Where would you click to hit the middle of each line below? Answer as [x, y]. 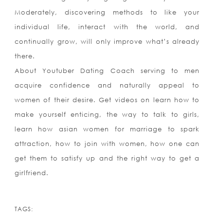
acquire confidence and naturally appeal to [107, 85]
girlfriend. [32, 173]
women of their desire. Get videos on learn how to [107, 100]
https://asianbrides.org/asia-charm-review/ [116, 207]
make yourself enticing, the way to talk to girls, [107, 115]
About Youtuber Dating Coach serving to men [107, 71]
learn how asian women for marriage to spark [107, 129]
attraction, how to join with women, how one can [107, 144]
